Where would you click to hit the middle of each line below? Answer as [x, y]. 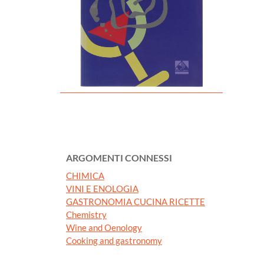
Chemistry [86, 214]
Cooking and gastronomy [114, 240]
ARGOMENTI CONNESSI [119, 157]
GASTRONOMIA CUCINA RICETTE [136, 201]
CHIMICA [85, 175]
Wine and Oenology [104, 227]
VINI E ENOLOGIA [102, 188]
